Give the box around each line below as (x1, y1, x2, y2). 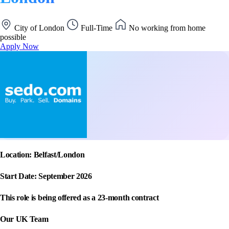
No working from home (127, 23, 205, 32)
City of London (12, 23, 66, 32)
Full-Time (79, 23, 114, 32)
